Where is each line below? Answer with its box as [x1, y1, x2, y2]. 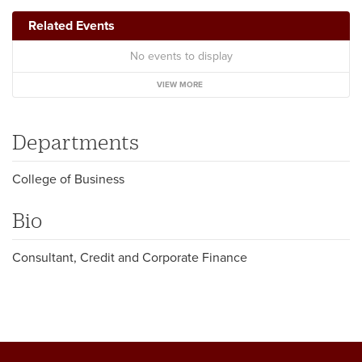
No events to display [129, 48, 233, 63]
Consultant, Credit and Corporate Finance [12, 249, 247, 266]
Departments [12, 129, 139, 153]
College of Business [12, 170, 124, 187]
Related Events [28, 17, 115, 34]
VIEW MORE [157, 79, 203, 90]
